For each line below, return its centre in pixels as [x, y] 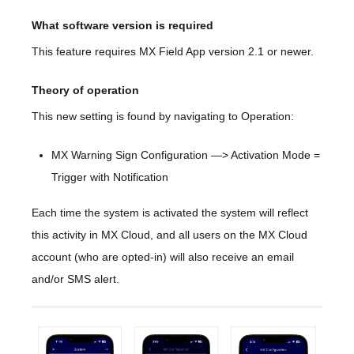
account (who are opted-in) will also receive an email [163, 257]
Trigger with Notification [110, 177]
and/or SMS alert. [75, 279]
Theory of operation [85, 90]
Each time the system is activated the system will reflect [170, 213]
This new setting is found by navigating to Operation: [163, 117]
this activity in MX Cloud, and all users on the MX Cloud [169, 235]
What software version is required [122, 26]
